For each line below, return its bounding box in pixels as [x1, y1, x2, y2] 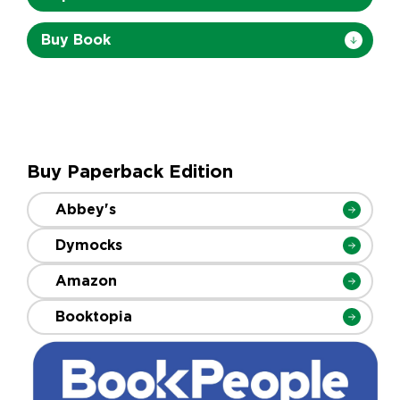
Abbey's [55, 200, 116, 219]
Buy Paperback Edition [27, 160, 233, 183]
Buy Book [41, 30, 111, 49]
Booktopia [55, 307, 132, 326]
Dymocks [55, 236, 122, 254]
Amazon [55, 271, 117, 290]
